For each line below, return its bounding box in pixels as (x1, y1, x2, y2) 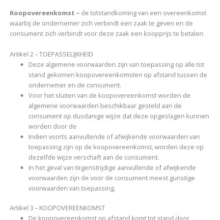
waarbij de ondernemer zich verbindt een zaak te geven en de (10, 19, 193, 28)
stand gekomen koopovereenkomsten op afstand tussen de (28, 70, 208, 79)
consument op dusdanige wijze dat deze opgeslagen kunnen (28, 111, 210, 120)
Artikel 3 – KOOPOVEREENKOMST (10, 203, 105, 212)
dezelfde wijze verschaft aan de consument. (28, 152, 160, 162)
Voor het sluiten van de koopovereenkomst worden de (28, 90, 191, 100)
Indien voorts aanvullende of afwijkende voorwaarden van (28, 132, 200, 141)
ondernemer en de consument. (28, 80, 122, 89)
